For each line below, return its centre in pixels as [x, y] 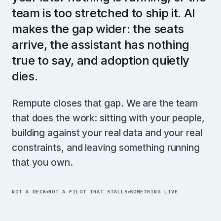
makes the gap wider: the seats [98, 29]
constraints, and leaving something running [106, 148]
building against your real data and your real [107, 133]
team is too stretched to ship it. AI [104, 13]
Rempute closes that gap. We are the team [105, 103]
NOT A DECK [29, 192]
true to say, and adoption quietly [101, 60]
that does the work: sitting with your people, [108, 118]
